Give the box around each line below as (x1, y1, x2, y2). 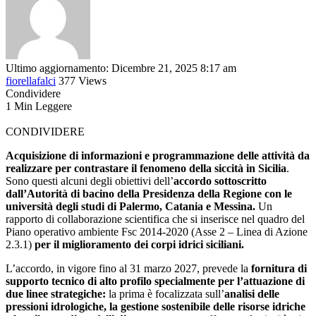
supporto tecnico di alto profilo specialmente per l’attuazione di (6, 275, 305, 288)
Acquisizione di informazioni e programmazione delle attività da (6, 150, 310, 162)
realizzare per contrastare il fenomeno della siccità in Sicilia (6, 162, 286, 175)
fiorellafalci (6, 75, 56, 87)
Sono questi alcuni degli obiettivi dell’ (6, 175, 174, 188)
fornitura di (251, 262, 307, 275)
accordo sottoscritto (174, 175, 267, 188)
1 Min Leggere (6, 100, 72, 113)
